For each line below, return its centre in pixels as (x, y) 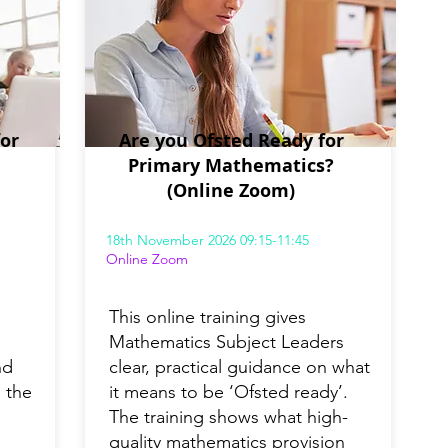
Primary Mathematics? (231, 166)
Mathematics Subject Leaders (226, 342)
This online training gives (207, 317)
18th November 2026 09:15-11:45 (207, 240)
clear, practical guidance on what (239, 367)
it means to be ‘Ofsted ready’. (228, 392)
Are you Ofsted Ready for (231, 141)
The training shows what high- (228, 417)
